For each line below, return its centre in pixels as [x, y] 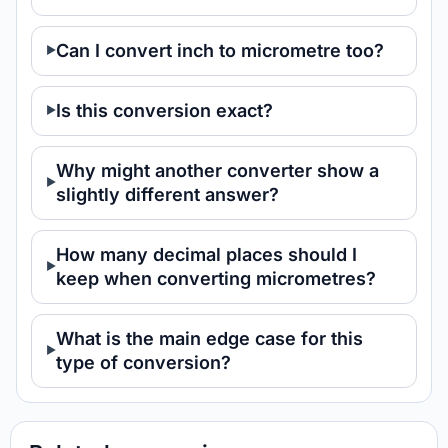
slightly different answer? [167, 194]
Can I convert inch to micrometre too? [220, 50]
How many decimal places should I [206, 254]
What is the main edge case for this [209, 338]
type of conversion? [143, 362]
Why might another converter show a [217, 170]
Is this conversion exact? [164, 110]
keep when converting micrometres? [216, 278]
